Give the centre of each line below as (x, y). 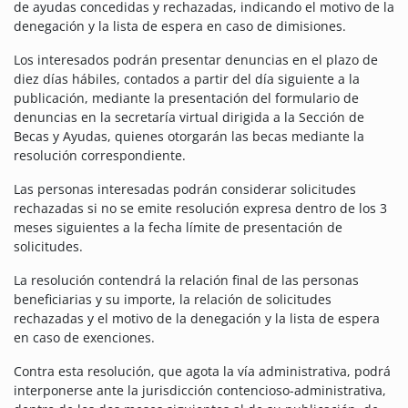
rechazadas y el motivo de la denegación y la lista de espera (197, 319)
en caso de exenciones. (84, 338)
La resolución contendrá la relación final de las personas (186, 280)
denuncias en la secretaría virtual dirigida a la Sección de (189, 117)
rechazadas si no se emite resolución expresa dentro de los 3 (200, 209)
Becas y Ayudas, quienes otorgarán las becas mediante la (189, 137)
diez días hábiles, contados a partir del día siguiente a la (187, 79)
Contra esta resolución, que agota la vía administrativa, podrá (202, 372)
